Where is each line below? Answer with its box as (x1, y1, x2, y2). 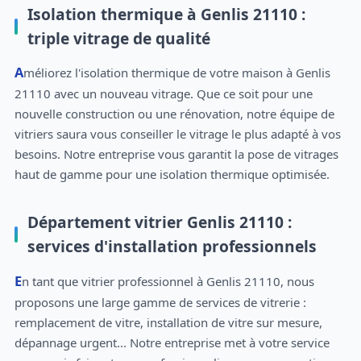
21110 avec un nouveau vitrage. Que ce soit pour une (14, 85, 313, 102)
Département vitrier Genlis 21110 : (27, 211, 292, 234)
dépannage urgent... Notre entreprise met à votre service (14, 334, 330, 351)
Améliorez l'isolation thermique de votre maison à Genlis (14, 63, 23, 82)
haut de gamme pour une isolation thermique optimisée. (14, 166, 330, 183)
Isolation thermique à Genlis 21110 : (27, 2, 305, 25)
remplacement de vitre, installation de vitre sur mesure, (14, 313, 322, 330)
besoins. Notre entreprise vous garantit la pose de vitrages (14, 146, 338, 163)
